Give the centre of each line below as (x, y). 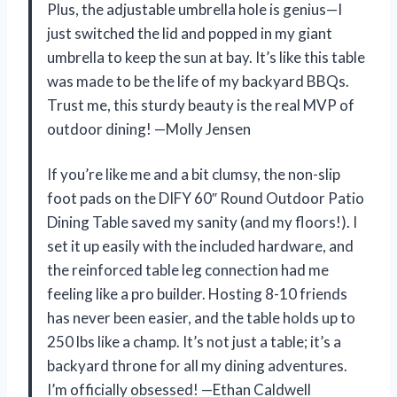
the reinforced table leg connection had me (188, 269)
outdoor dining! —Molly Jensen (149, 128)
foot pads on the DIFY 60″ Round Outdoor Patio (206, 198)
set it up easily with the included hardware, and (200, 245)
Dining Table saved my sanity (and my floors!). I (202, 222)
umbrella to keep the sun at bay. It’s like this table (206, 57)
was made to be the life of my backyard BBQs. (198, 81)
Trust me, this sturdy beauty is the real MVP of (201, 105)
